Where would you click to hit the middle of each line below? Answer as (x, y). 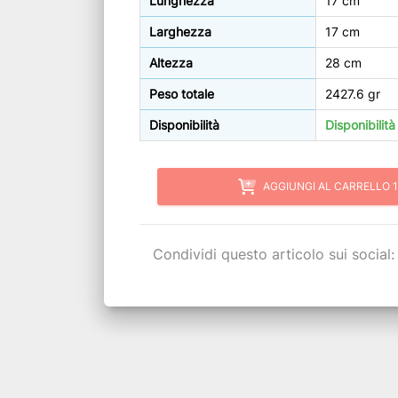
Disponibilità (184, 125)
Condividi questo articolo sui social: (274, 254)
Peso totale (182, 94)
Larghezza (180, 32)
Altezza (171, 63)
